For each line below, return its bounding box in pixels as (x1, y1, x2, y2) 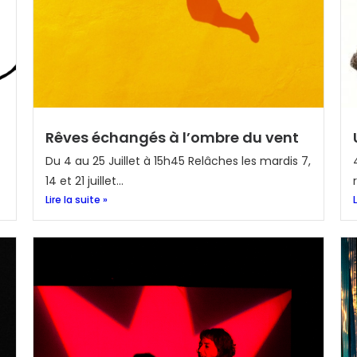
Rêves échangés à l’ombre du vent (45, 127, 299, 147)
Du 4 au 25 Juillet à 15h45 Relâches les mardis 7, (45, 153, 311, 169)
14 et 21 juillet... (45, 173, 124, 189)
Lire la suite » (45, 193, 108, 206)
